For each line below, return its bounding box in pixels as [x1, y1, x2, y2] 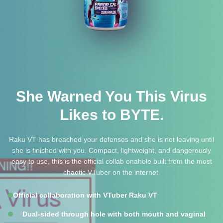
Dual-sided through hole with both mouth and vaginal [22, 210, 206, 218]
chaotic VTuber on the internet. [63, 168, 160, 176]
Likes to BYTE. [59, 107, 164, 123]
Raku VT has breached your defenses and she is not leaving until [9, 135, 214, 143]
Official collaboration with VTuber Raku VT [13, 191, 157, 199]
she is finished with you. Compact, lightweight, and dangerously [12, 146, 211, 154]
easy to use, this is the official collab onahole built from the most [11, 157, 212, 165]
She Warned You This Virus [16, 88, 207, 105]
